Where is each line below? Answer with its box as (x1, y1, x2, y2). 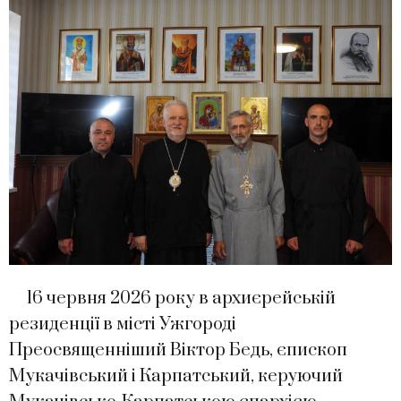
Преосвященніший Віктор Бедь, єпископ (9, 338, 347, 362)
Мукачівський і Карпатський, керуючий (9, 364, 343, 388)
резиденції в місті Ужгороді (9, 312, 236, 336)
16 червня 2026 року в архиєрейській (9, 286, 336, 310)
